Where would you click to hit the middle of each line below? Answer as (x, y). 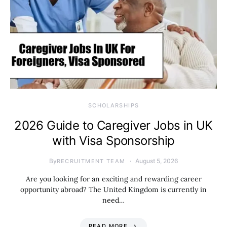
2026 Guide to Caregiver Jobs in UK (113, 125)
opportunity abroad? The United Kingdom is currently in (113, 190)
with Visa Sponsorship (113, 141)
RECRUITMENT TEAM (91, 161)
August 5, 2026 (157, 161)
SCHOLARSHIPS (113, 105)
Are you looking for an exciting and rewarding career (113, 179)
